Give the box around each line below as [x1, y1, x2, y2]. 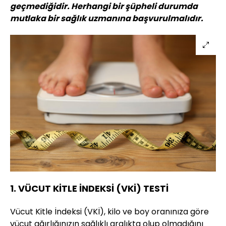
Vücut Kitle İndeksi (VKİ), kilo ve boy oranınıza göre [10, 205, 209, 217]
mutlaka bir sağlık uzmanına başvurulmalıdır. [10, 13, 203, 25]
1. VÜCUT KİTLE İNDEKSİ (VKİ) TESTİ [10, 182, 168, 195]
